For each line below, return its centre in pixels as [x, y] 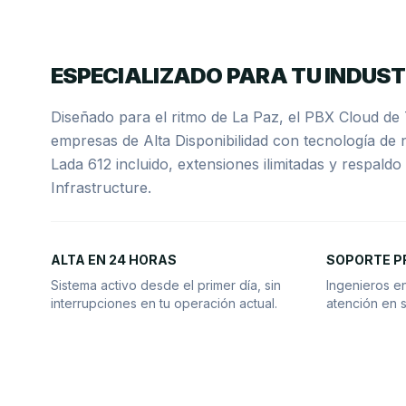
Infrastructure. [101, 188]
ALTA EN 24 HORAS [114, 260]
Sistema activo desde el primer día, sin [166, 285]
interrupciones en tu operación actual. [164, 303]
